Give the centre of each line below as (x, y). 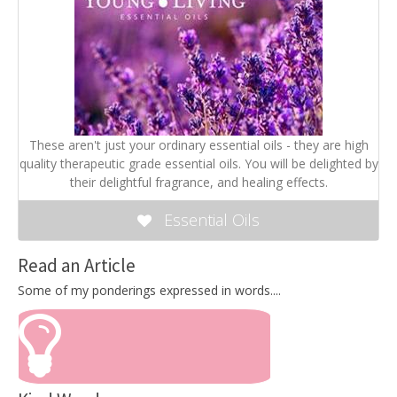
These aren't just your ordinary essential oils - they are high (198, 144)
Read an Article (77, 265)
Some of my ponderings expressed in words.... (149, 290)
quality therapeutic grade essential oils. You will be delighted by (198, 163)
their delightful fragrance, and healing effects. (198, 182)
